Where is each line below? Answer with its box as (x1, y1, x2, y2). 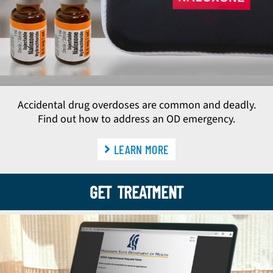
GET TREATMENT (90, 181, 183, 202)
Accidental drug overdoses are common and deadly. (17, 97, 256, 113)
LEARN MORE (114, 141, 169, 157)
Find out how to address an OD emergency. (38, 111, 235, 127)
